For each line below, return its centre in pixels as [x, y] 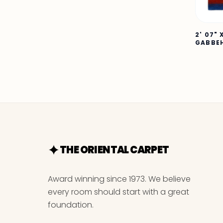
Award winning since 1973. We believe [119, 179]
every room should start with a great [118, 192]
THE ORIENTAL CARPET [114, 150]
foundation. [71, 205]
